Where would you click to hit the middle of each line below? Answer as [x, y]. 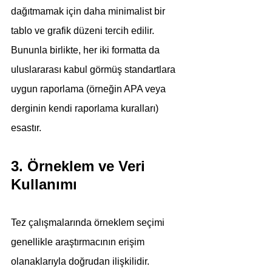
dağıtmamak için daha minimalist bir [89, 11]
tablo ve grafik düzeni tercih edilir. [84, 31]
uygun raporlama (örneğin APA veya [90, 89]
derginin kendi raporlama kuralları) [86, 108]
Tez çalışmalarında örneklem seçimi [89, 223]
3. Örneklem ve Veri [80, 166]
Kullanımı [44, 184]
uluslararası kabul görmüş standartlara [94, 70]
